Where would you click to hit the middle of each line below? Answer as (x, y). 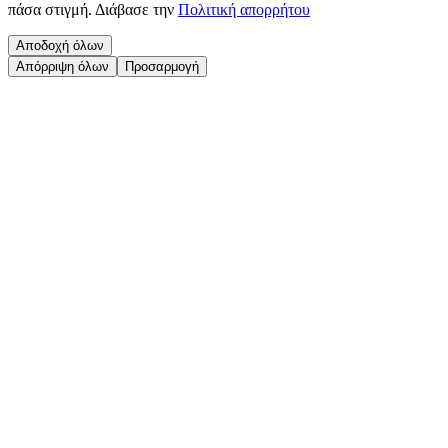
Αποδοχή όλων (60, 46)
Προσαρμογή (162, 67)
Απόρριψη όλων (62, 67)
